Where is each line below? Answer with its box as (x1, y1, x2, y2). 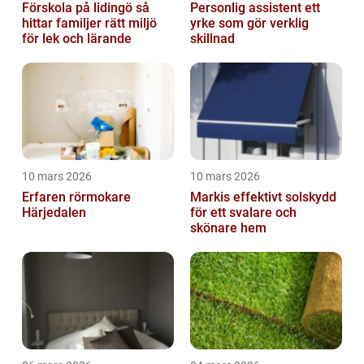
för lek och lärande (22, 31, 132, 47)
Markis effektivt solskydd (190, 189, 233, 206)
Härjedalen (22, 205, 86, 221)
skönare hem (190, 220, 266, 236)
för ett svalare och (190, 205, 297, 221)
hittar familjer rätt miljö (22, 15, 157, 32)
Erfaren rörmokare (22, 189, 131, 206)
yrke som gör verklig (190, 15, 309, 32)
